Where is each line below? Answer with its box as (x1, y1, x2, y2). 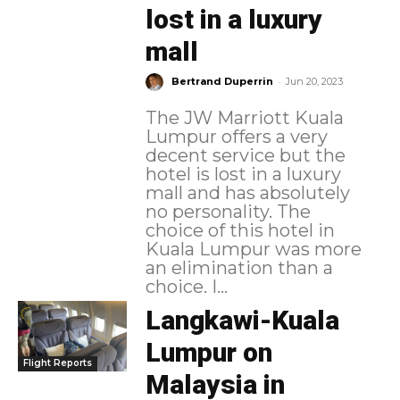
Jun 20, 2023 (285, 74, 343, 87)
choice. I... (145, 275, 228, 297)
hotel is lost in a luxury (145, 162, 341, 185)
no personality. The (145, 200, 277, 222)
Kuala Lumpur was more (145, 237, 362, 260)
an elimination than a (145, 256, 333, 279)
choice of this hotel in (145, 219, 335, 241)
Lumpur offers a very (145, 125, 328, 147)
